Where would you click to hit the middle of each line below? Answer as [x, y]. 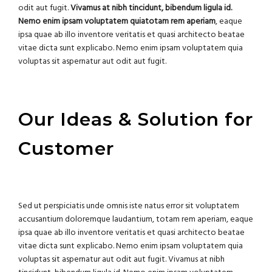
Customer [66, 149]
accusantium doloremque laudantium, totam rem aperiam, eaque [136, 220]
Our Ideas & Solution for [136, 120]
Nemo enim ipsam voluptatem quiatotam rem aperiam [117, 21]
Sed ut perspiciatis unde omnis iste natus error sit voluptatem [129, 206]
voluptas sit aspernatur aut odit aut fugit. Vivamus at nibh [121, 260]
